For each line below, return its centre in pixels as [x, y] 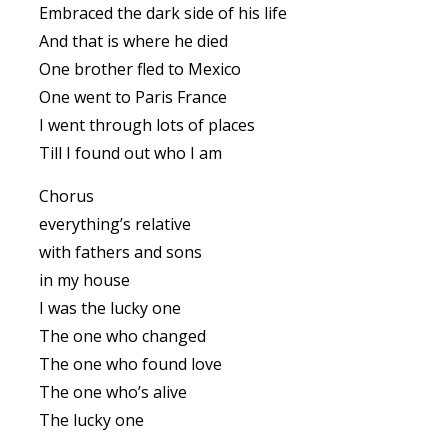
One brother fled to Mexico [140, 69]
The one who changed [122, 336]
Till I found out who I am [130, 153]
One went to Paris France [133, 97]
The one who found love [130, 364]
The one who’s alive [113, 392]
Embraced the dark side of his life [163, 13]
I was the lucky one [110, 308]
